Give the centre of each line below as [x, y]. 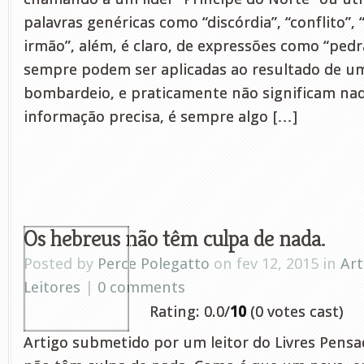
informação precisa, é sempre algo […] [160, 117]
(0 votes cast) [295, 312]
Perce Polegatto [154, 264]
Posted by [61, 264]
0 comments [141, 287]
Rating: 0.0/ [190, 312]
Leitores [52, 287]
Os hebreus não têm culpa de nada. [174, 238]
